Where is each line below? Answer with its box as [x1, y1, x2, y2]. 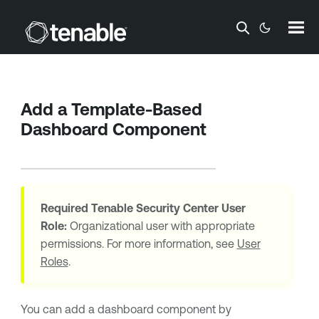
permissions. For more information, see [40, 237, 237, 251]
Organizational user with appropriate [66, 219, 255, 233]
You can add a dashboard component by [20, 303, 231, 316]
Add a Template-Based [20, 99, 202, 120]
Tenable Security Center [90, 202, 219, 215]
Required [40, 202, 91, 215]
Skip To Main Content [105, 17, 214, 29]
